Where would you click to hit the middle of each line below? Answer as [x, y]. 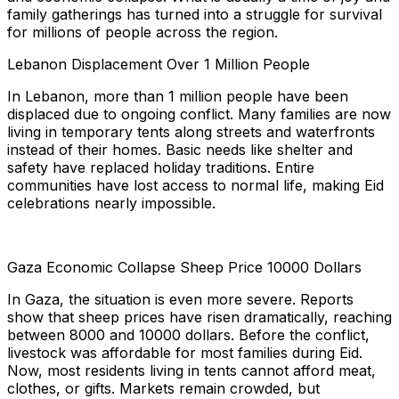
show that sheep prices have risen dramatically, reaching [199, 318]
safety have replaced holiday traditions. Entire [161, 168]
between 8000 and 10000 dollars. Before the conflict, [188, 335]
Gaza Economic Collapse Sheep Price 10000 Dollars [184, 268]
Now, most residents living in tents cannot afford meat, [191, 371]
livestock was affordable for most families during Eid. [185, 353]
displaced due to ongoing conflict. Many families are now [199, 114]
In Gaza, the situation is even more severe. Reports [180, 300]
